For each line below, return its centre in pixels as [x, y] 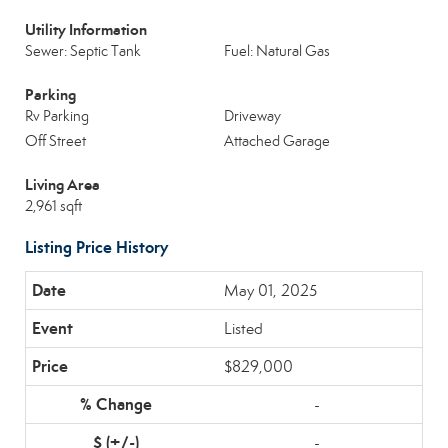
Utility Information [86, 29]
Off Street [55, 141]
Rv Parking [57, 116]
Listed [243, 328]
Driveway [252, 116]
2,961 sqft [53, 206]
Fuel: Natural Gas [277, 51]
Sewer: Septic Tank [83, 51]
